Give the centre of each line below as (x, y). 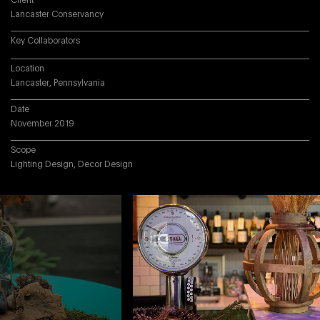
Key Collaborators (45, 41)
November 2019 (42, 124)
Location (27, 69)
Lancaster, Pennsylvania (58, 83)
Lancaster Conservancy (57, 14)
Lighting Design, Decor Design (72, 164)
